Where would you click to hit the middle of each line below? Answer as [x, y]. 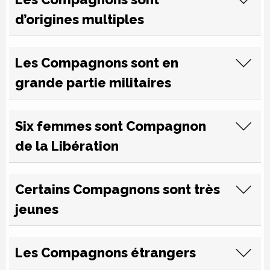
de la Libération [67, 146]
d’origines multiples [80, 19]
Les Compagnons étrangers [105, 253]
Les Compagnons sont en [97, 63]
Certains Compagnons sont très [118, 189]
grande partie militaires [93, 83]
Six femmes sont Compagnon [111, 126]
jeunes [37, 209]
